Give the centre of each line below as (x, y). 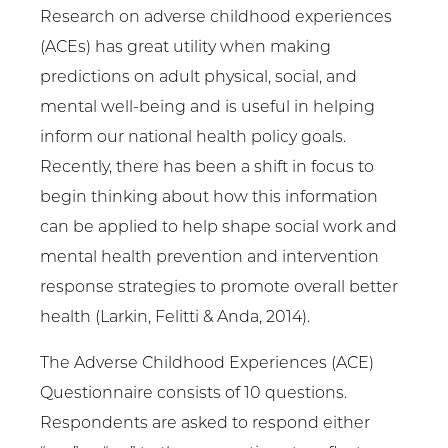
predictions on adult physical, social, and (198, 78)
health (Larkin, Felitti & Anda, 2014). (175, 318)
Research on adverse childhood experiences (216, 18)
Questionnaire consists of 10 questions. (193, 394)
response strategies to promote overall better (219, 288)
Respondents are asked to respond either (205, 424)
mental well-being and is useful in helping (207, 108)
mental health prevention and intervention (209, 258)
